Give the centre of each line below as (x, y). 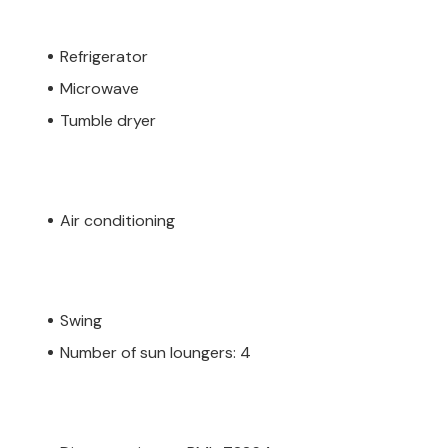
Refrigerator (104, 56)
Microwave (99, 88)
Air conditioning (117, 220)
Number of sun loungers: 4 (155, 352)
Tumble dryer (108, 120)
